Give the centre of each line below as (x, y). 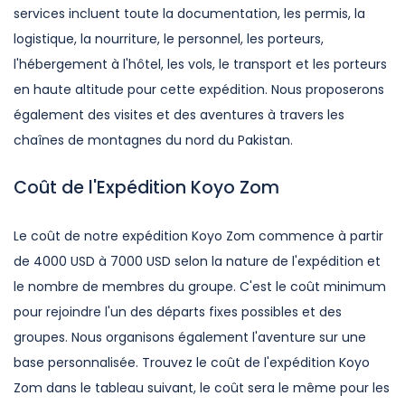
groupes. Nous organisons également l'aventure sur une (190, 337)
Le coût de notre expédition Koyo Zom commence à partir (198, 236)
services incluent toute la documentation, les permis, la (189, 14)
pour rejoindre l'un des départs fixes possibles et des (178, 312)
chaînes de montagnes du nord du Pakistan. (153, 140)
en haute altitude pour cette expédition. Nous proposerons (199, 89)
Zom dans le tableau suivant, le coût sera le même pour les (202, 388)
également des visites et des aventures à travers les (179, 115)
